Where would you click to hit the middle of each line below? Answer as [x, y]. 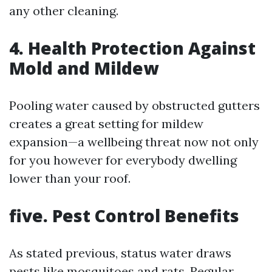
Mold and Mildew [84, 68]
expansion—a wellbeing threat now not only [134, 142]
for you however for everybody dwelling [123, 160]
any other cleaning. [64, 11]
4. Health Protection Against [132, 48]
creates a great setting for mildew [106, 124]
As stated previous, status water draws [120, 253]
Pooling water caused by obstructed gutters [134, 105]
